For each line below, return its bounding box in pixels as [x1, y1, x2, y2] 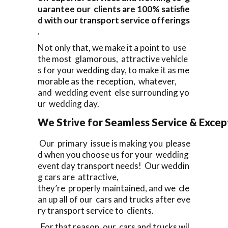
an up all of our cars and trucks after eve [38, 193, 190, 205]
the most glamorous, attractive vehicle [38, 53, 188, 64]
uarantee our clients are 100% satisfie [38, 3, 190, 14]
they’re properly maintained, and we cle [38, 182, 189, 193]
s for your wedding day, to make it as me [38, 64, 189, 75]
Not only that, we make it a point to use [38, 42, 188, 53]
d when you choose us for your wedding [38, 149, 190, 160]
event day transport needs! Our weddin [38, 160, 189, 171]
